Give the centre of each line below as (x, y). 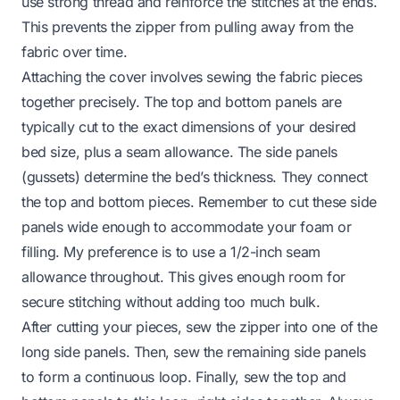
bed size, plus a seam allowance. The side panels (179, 151)
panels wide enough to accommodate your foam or (187, 226)
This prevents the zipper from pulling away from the (187, 26)
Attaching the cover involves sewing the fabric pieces (192, 76)
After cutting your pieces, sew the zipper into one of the (200, 326)
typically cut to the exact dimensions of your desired (189, 126)
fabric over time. (75, 51)
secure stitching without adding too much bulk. (171, 301)
